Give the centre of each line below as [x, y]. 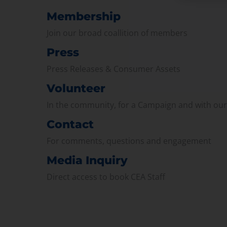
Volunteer [76, 88]
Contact [70, 124]
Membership [84, 16]
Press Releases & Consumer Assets [113, 69]
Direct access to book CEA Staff [106, 177]
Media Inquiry [87, 160]
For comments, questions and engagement [129, 141]
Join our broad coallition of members [117, 33]
